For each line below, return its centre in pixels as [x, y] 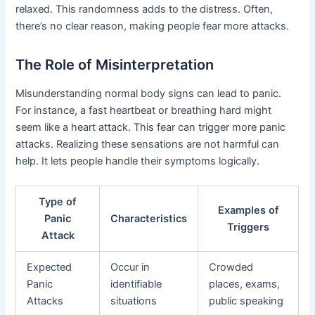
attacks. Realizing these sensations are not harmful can [148, 144]
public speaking [246, 301]
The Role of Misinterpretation [115, 64]
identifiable [136, 284]
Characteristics [149, 219]
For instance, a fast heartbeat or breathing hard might [144, 110]
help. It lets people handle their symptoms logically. [138, 161]
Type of [58, 202]
